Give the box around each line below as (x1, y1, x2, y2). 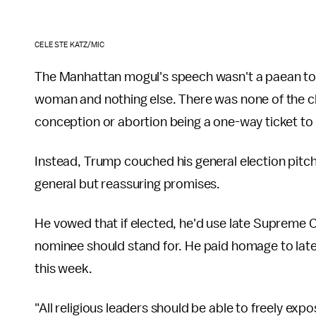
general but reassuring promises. (35, 176, 221, 191)
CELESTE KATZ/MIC (35, 40, 105, 49)
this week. (35, 261, 92, 276)
